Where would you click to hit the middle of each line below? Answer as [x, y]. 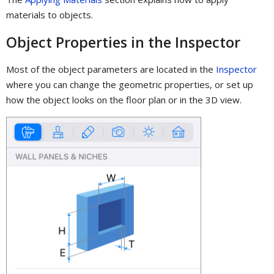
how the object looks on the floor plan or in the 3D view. [124, 99]
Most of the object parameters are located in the [111, 69]
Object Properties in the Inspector [123, 42]
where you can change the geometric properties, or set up [130, 84]
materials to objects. [50, 15]
